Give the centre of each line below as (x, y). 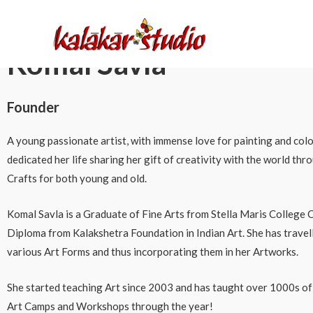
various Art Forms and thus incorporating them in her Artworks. (153, 252)
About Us (133, 19)
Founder (33, 107)
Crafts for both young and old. (77, 178)
